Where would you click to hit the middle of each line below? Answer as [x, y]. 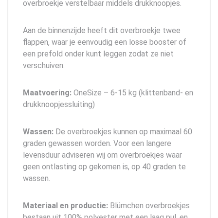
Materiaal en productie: [65, 205]
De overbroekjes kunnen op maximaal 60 [124, 131]
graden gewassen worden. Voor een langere [97, 143]
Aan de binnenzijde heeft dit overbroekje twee [102, 30]
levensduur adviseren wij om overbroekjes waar [102, 155]
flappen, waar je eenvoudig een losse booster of [105, 42]
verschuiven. [44, 65]
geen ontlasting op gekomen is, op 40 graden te [104, 166]
